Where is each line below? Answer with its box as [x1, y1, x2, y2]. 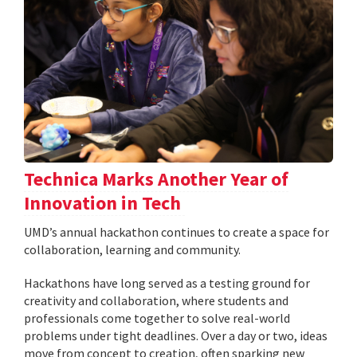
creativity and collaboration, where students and [24, 292, 288, 309]
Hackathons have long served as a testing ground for [24, 275, 310, 292]
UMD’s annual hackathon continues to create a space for [24, 224, 329, 241]
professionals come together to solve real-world [24, 310, 290, 327]
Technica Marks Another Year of [24, 167, 288, 192]
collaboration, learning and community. [24, 241, 241, 258]
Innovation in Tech [24, 190, 185, 216]
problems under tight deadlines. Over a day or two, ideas [24, 328, 328, 344]
